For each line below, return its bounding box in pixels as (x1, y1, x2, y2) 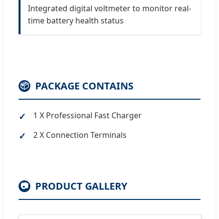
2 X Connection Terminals (33, 129, 127, 140)
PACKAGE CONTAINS (35, 79, 133, 92)
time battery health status (28, 15, 124, 26)
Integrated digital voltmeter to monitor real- (28, 2, 191, 14)
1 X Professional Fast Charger (33, 109, 142, 121)
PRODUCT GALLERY (35, 179, 127, 193)
